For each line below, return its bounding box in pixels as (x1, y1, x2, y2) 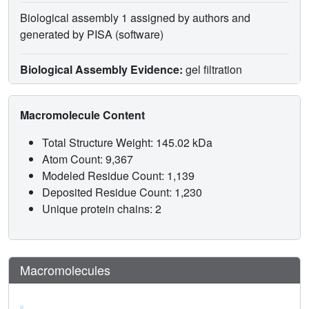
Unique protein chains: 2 (42, 200, 161, 217)
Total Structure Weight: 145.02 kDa (42, 134, 215, 150)
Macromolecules (20, 260, 110, 279)
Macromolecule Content (20, 106, 148, 123)
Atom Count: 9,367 (42, 150, 136, 167)
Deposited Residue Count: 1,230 (42, 183, 205, 200)
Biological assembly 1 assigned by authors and (20, 9, 250, 26)
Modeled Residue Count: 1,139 (42, 167, 197, 183)
